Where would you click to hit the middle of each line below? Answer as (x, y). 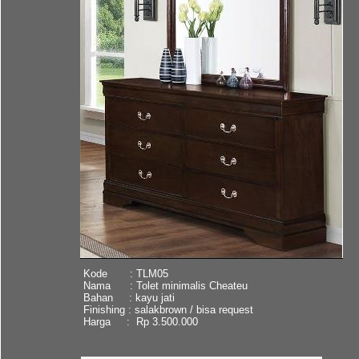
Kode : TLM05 (125, 273)
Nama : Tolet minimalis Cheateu (165, 285)
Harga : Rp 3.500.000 (140, 321)
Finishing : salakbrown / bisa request (168, 309)
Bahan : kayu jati (129, 297)
